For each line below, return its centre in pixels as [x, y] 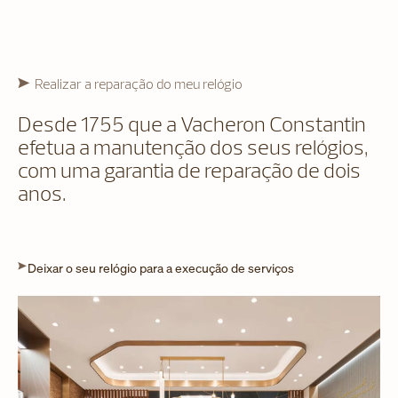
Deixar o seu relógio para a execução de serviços [161, 267]
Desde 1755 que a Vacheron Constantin [192, 123]
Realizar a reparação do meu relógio [139, 83]
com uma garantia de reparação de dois [189, 169]
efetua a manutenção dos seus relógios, [193, 146]
